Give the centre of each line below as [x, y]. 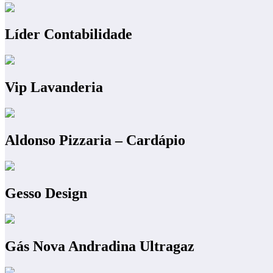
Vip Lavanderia [54, 87]
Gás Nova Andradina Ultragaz [100, 246]
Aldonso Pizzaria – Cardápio [95, 140]
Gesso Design [46, 193]
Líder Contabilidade [69, 34]
